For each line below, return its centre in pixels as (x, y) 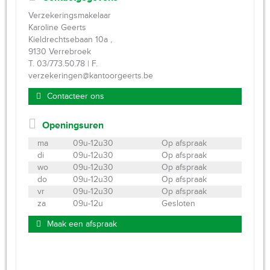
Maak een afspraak (82, 224)
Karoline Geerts (58, 27)
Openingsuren (73, 125)
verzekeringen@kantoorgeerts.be (91, 75)
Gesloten (179, 203)
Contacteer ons (76, 96)
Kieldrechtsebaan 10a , (71, 39)
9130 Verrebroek (60, 51)
